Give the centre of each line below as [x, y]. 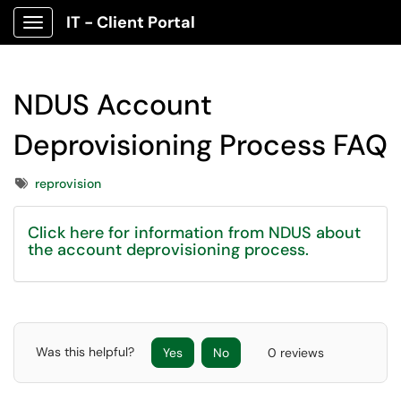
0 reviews [296, 353]
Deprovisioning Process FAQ [200, 145]
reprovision [68, 183]
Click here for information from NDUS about [194, 233]
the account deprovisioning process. [168, 250]
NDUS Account [113, 105]
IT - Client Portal [131, 22]
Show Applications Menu [103, 37]
